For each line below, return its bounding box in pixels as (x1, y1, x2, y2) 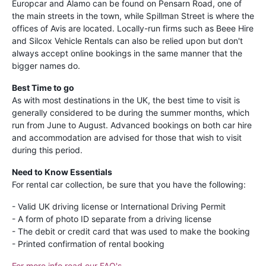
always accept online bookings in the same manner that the (12, 47, 242, 58)
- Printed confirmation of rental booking (12, 238, 164, 249)
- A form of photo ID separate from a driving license (12, 213, 211, 224)
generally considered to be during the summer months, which (12, 107, 249, 118)
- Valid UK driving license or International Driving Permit (12, 201, 226, 211)
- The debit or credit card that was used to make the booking (12, 226, 250, 236)
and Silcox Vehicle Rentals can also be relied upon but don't (12, 35, 243, 46)
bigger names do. (12, 60, 80, 71)
